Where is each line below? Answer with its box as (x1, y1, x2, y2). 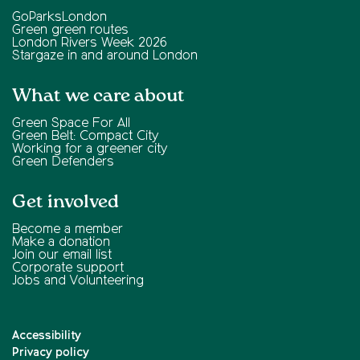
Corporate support (12, 261, 124, 275)
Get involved (12, 192, 119, 211)
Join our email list (12, 248, 112, 262)
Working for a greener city (12, 142, 167, 156)
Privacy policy (12, 346, 89, 358)
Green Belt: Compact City (12, 129, 158, 143)
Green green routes (12, 23, 129, 37)
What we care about (12, 86, 185, 105)
